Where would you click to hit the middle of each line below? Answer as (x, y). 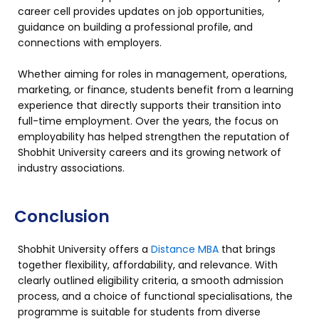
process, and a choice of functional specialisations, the (155, 296)
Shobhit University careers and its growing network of (150, 153)
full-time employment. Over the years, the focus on (148, 121)
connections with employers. (90, 43)
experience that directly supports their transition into (150, 106)
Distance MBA (185, 249)
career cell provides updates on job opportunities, (141, 12)
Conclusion (62, 216)
